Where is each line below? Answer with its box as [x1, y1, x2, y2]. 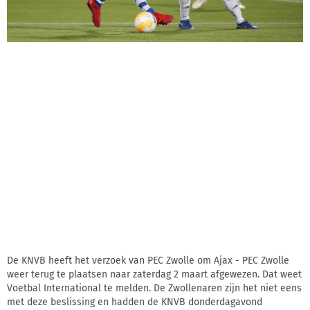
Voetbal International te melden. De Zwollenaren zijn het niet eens [7, 282, 302, 295]
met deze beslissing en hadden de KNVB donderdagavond [7, 296, 262, 309]
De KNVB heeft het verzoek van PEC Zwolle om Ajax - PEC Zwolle [7, 255, 289, 267]
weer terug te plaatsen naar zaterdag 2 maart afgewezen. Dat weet [7, 268, 302, 281]
